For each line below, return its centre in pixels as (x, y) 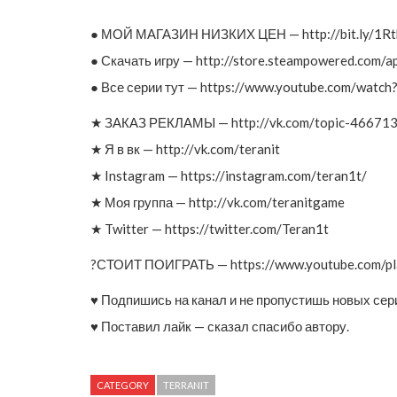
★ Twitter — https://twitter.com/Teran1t (210, 228)
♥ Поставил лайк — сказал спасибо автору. (220, 326)
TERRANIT (186, 385)
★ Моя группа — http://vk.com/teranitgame (218, 202)
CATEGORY (123, 385)
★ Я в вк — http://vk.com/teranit (185, 148)
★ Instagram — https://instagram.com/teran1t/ (229, 175)
